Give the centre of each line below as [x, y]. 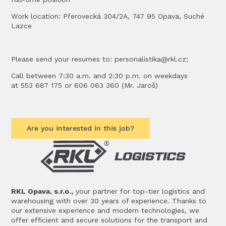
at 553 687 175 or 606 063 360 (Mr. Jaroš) [85, 85]
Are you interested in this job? [81, 128]
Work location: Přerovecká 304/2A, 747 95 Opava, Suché [108, 16]
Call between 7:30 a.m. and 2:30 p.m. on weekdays [100, 76]
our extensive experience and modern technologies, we [105, 210]
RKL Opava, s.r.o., [42, 191]
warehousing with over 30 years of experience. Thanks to [109, 201]
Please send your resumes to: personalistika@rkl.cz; [100, 59]
